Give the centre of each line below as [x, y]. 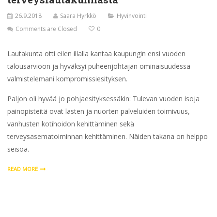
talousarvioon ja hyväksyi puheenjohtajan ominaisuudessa [99, 66]
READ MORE [23, 169]
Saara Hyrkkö [78, 15]
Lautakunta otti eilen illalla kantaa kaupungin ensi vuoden [96, 53]
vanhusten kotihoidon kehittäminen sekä [71, 124]
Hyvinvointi [132, 15]
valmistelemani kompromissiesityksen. [67, 78]
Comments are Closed [46, 29]
